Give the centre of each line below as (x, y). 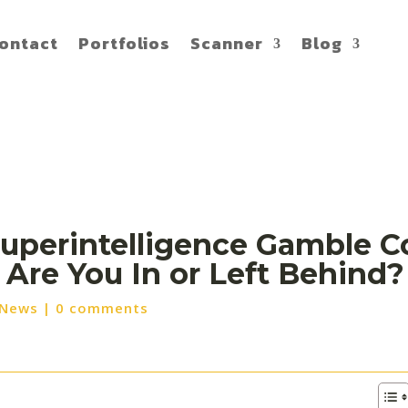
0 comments (102, 307)
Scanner (226, 43)
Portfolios (124, 43)
